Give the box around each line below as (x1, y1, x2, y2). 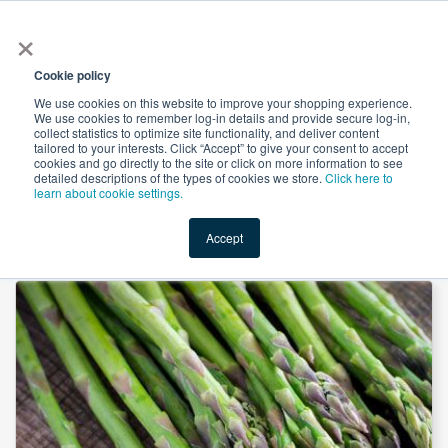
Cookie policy (34, 66, 111, 84)
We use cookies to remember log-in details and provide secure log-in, (34, 109, 410, 126)
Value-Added (53, 159, 149, 179)
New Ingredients (159, 159, 281, 179)
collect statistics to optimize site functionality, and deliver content (34, 124, 379, 141)
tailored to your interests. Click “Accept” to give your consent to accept (34, 139, 408, 156)
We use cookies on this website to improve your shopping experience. (34, 94, 412, 111)
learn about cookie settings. (34, 184, 183, 201)
